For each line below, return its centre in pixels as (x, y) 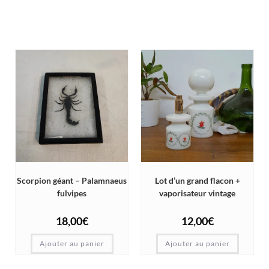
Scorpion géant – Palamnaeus (72, 181)
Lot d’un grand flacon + (197, 181)
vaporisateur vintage (197, 193)
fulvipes (72, 193)
